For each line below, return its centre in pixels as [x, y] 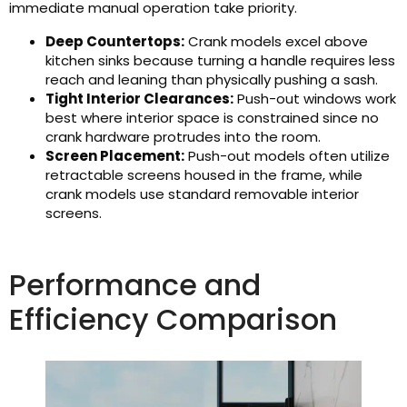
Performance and [135, 285]
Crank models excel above [276, 42]
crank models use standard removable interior [202, 194]
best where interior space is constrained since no [212, 118]
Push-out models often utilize [287, 156]
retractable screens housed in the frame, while [204, 175]
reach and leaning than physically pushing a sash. [212, 80]
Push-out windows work [315, 99]
